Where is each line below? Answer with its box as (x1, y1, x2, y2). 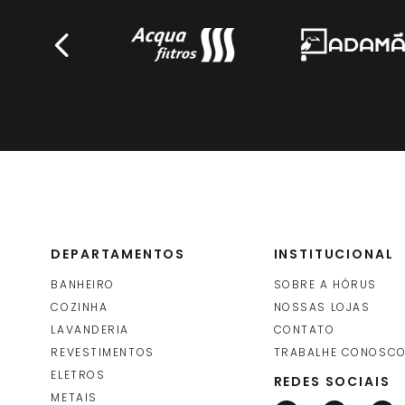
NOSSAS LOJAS (273, 299, 371, 315)
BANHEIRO (51, 277, 115, 292)
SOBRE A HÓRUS (273, 277, 377, 292)
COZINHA (51, 299, 108, 315)
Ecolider (174, 66, 227, 85)
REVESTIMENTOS (51, 344, 155, 360)
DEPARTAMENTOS (51, 245, 186, 263)
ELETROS (51, 367, 106, 382)
